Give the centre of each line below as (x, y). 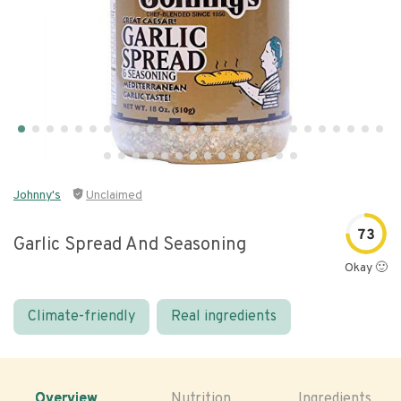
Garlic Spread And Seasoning (130, 245)
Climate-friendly (81, 317)
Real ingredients (224, 317)
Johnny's (37, 196)
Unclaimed (114, 196)
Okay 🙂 (366, 268)
